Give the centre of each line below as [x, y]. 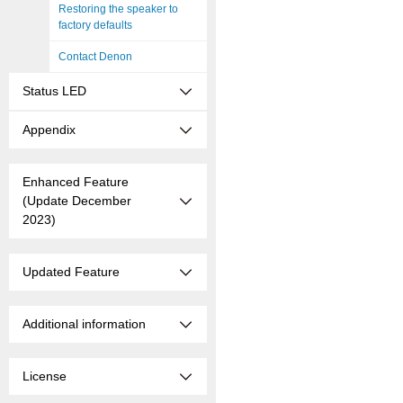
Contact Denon [95, 57]
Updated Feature [71, 272]
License [45, 376]
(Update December [77, 201]
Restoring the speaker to [118, 9]
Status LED [54, 91]
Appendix [49, 130]
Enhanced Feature [76, 182]
